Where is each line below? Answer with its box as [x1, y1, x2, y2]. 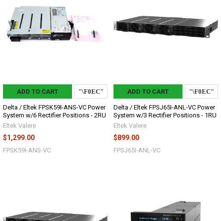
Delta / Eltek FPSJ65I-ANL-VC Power [113, 103, 215, 111]
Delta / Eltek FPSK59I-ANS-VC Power [3, 103, 106, 111]
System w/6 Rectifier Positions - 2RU [3, 111, 106, 119]
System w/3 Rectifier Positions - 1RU [113, 111, 217, 119]
